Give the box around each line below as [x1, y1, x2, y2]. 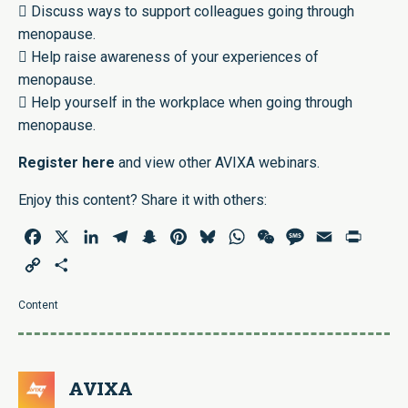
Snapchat [160, 228, 219, 245]
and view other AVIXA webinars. [115, 154, 320, 171]
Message [306, 228, 367, 245]
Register [18, 154, 82, 171]
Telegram [131, 228, 190, 245]
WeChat [277, 228, 326, 245]
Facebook [44, 228, 107, 245]
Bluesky [219, 228, 270, 245]
